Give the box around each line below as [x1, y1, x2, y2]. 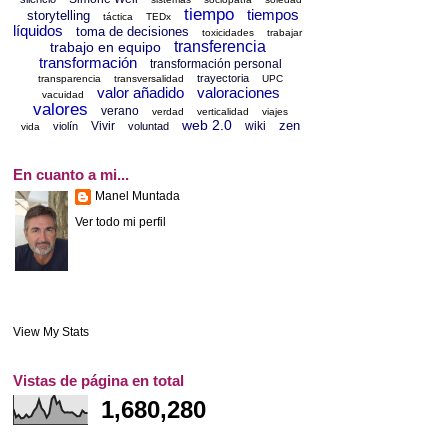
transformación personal [150, 57, 283, 72]
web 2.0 [182, 117, 233, 134]
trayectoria [197, 72, 250, 85]
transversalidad [114, 73, 185, 85]
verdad [152, 106, 185, 118]
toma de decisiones [76, 24, 189, 40]
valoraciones [196, 84, 280, 102]
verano [101, 104, 140, 119]
